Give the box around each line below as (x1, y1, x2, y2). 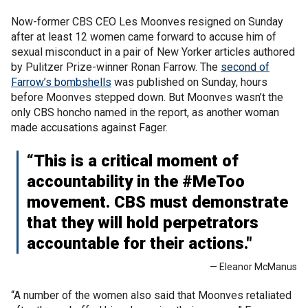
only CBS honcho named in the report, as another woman (11, 105, 279, 119)
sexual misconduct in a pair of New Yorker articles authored (11, 45, 295, 58)
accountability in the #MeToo (27, 171, 245, 191)
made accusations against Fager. (11, 120, 168, 134)
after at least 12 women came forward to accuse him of (11, 30, 276, 43)
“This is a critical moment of (27, 151, 239, 170)
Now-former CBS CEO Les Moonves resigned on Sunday (11, 14, 283, 28)
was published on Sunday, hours (111, 75, 267, 89)
